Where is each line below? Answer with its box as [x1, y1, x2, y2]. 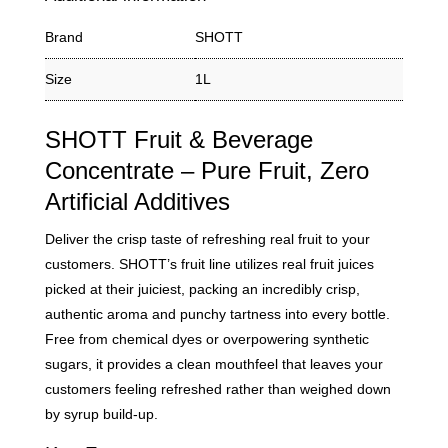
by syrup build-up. [44, 405, 158, 422]
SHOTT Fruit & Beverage [44, 125, 313, 153]
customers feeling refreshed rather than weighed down [44, 380, 391, 397]
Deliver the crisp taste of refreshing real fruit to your [44, 230, 370, 247]
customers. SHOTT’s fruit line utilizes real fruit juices [44, 255, 374, 272]
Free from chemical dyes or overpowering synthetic [44, 330, 369, 347]
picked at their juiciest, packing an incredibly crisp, [44, 280, 360, 297]
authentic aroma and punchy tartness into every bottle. [44, 305, 390, 322]
